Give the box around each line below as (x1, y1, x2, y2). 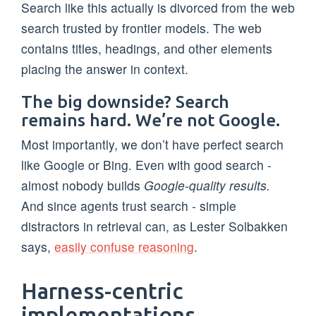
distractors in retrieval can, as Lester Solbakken (21, 217, 288, 236)
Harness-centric (21, 278, 183, 303)
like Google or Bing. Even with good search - (21, 156, 272, 174)
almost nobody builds (21, 176, 144, 195)
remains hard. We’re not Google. (21, 109, 280, 130)
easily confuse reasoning (54, 238, 194, 256)
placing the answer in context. (21, 60, 188, 78)
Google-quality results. (144, 176, 270, 195)
